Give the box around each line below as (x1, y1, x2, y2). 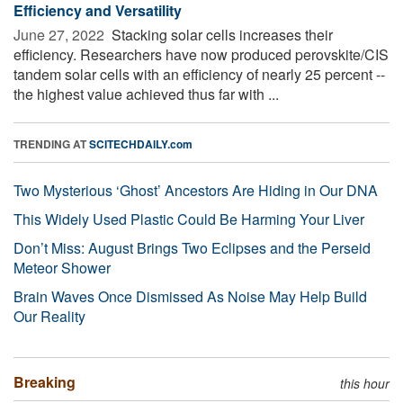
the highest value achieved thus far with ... (13, 83, 279, 104)
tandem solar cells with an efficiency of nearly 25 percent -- (13, 63, 385, 85)
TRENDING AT (13, 135, 89, 152)
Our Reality (13, 305, 85, 327)
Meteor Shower (13, 256, 111, 278)
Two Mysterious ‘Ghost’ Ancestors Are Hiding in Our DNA (13, 179, 378, 201)
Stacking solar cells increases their (108, 23, 333, 45)
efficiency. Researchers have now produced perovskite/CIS (13, 43, 389, 65)
